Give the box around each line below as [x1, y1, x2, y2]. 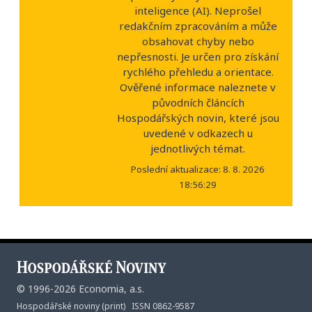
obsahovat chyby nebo [141, 34, 254, 49]
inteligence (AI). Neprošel [134, 3, 261, 18]
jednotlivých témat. [150, 141, 245, 156]
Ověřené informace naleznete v [120, 80, 276, 95]
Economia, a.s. [79, 281, 144, 295]
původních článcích [151, 95, 244, 110]
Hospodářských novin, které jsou [116, 111, 279, 125]
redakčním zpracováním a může [118, 19, 277, 33]
